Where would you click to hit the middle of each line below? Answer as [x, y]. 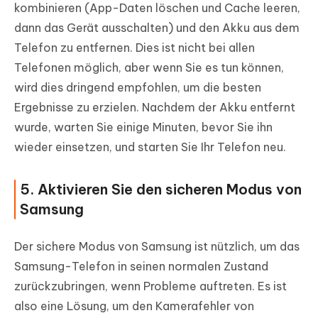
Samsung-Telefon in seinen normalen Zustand [141, 267]
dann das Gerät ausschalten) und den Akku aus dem [157, 28]
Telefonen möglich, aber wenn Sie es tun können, [149, 68]
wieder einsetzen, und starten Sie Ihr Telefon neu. [150, 147]
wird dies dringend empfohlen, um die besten [138, 88]
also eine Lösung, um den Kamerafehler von [134, 306]
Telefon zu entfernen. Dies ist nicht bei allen [135, 48]
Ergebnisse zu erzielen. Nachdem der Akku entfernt [155, 108]
